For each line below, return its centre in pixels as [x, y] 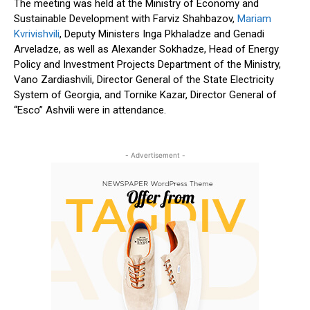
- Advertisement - [155, 155]
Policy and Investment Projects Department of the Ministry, [147, 65]
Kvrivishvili [37, 34]
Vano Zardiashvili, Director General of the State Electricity [144, 80]
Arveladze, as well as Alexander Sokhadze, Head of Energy [146, 49]
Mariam [253, 19]
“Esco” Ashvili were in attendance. [90, 110]
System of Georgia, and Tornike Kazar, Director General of [145, 95]
